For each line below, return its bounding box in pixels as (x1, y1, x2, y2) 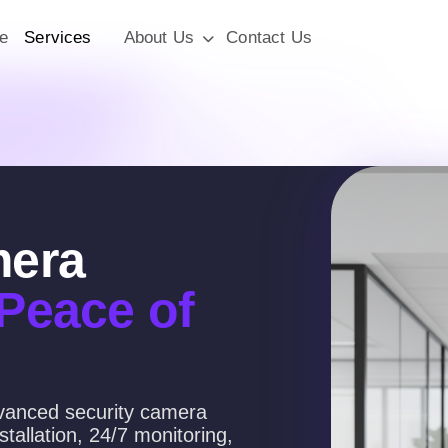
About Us (123, 27, 194, 47)
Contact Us (226, 27, 312, 47)
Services (24, 27, 92, 47)
